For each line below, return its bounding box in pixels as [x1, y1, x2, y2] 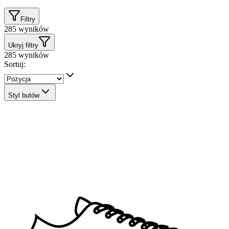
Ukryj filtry [8, 41, 38, 49]
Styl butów [8, 91, 39, 99]
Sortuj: [4, 59, 26, 68]
